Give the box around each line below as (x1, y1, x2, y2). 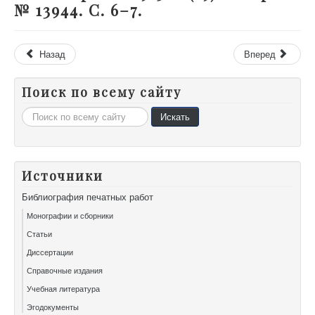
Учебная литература (27, 283, 100, 295)
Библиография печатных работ (22, 190, 153, 204)
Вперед (243, 47, 276, 61)
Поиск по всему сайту (22, 84, 181, 101)
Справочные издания (27, 264, 103, 276)
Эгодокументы (27, 301, 79, 313)
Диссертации (27, 246, 73, 258)
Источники (22, 167, 103, 185)
